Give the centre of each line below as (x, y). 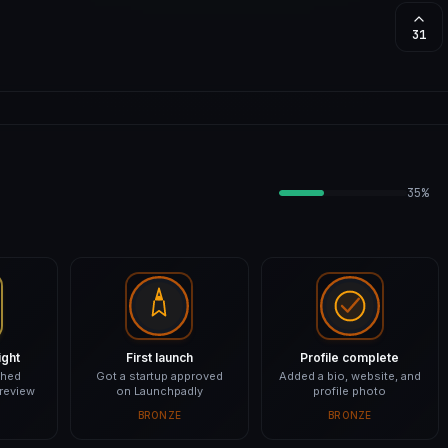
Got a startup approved (159, 376)
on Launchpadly (159, 391)
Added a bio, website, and (349, 376)
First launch (159, 357)
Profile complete (350, 357)
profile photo (350, 391)
